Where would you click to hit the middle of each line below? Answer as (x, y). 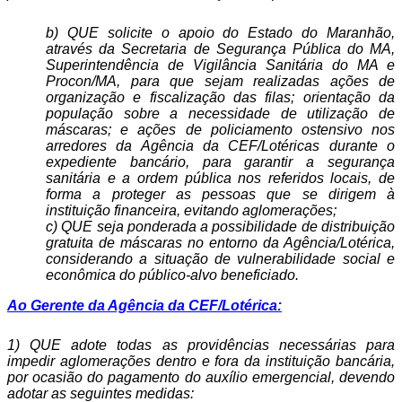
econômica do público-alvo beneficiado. (173, 275)
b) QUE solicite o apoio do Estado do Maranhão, (220, 33)
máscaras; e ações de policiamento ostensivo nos (220, 130)
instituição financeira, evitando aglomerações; (192, 210)
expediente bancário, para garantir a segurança (220, 162)
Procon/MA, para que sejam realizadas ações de (220, 81)
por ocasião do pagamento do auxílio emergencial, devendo (201, 377)
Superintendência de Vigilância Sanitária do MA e (220, 65)
